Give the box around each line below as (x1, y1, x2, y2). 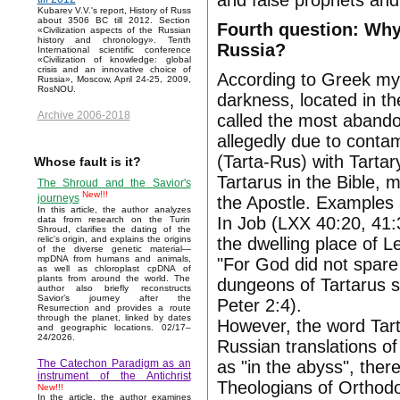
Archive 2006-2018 (37, 109, 130, 122)
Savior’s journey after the (37, 293, 191, 304)
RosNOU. (37, 84, 76, 95)
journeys (37, 192, 79, 205)
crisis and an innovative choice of (37, 64, 191, 75)
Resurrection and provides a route (37, 303, 191, 313)
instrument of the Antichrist (37, 370, 191, 383)
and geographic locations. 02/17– (37, 322, 191, 333)
